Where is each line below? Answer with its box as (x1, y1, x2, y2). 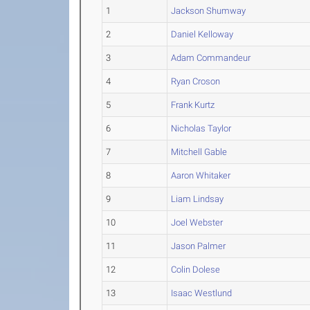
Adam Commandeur (171, 53, 251, 64)
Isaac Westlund (171, 288, 232, 299)
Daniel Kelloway (171, 29, 234, 40)
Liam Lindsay (171, 194, 224, 205)
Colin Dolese (171, 264, 221, 275)
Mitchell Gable (171, 147, 228, 158)
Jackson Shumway (171, 6, 246, 17)
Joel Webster (171, 217, 224, 228)
